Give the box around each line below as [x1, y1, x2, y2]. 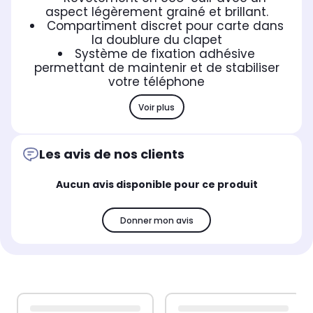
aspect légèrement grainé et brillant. [45, 3, 268, 21]
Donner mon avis [119, 214, 194, 226]
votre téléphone [108, 73, 205, 91]
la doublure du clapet [91, 31, 222, 49]
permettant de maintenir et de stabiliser [34, 59, 279, 77]
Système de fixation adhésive [75, 45, 255, 63]
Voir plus [138, 101, 175, 113]
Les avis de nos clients [39, 145, 184, 163]
